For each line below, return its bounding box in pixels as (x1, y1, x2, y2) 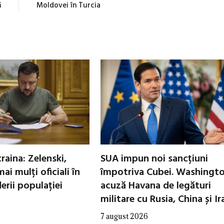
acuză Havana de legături (100, 177, 211, 194)
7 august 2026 (100, 211, 148, 221)
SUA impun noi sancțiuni (100, 150, 208, 167)
